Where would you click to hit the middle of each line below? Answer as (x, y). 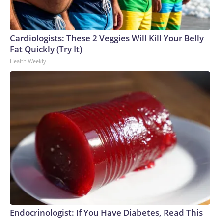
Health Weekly (28, 61)
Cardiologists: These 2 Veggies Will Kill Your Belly (107, 38)
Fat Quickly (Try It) (46, 49)
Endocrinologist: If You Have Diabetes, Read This (106, 213)
